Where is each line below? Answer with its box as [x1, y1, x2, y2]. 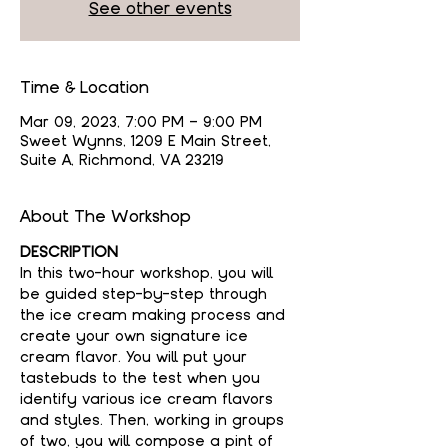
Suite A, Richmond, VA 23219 [20, 150, 224, 170]
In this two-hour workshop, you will [20, 263, 278, 283]
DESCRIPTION [20, 242, 118, 262]
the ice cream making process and [20, 305, 290, 325]
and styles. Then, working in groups [20, 410, 289, 430]
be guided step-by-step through [20, 284, 272, 304]
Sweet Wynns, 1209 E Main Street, [20, 131, 271, 151]
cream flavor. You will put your [20, 347, 252, 367]
